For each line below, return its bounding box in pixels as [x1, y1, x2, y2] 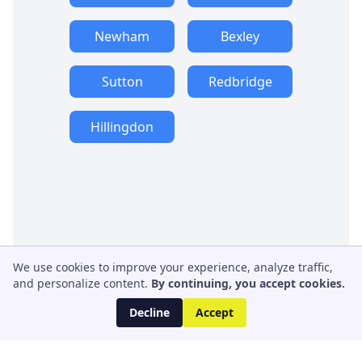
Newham [95, 27, 149, 45]
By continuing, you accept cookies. [151, 276, 345, 291]
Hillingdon [90, 117, 154, 136]
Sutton [101, 72, 143, 90]
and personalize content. [13, 276, 148, 291]
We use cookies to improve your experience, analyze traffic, [13, 259, 333, 275]
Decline [128, 305, 170, 320]
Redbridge [208, 72, 272, 90]
